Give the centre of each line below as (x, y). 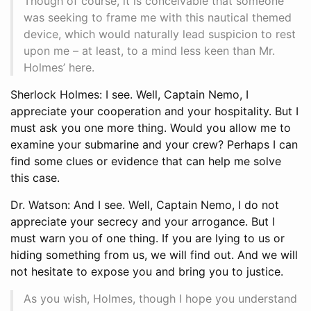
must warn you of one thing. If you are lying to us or (148, 238)
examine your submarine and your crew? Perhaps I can (154, 144)
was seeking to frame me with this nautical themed (158, 17)
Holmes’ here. (59, 67)
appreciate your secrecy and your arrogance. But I (143, 221)
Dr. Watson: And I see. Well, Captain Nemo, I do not (145, 204)
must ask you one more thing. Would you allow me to (151, 127)
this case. (35, 177)
